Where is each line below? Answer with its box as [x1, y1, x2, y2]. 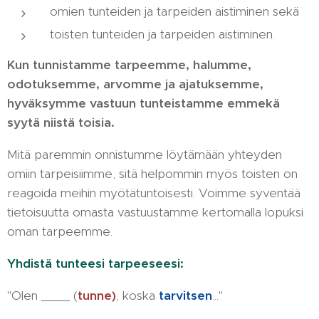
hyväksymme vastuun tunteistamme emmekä [7, 95, 280, 111]
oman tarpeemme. [7, 224, 113, 239]
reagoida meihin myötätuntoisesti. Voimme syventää [7, 185, 300, 201]
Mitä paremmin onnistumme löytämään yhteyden [7, 147, 282, 162]
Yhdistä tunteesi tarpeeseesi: [7, 256, 187, 271]
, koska [116, 288, 159, 303]
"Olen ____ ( [7, 288, 78, 303]
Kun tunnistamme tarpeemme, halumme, [7, 57, 251, 73]
